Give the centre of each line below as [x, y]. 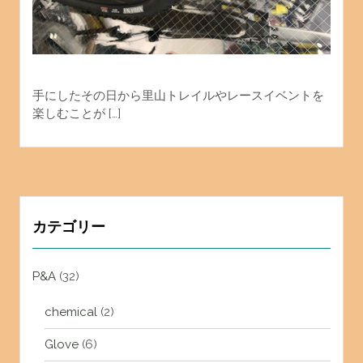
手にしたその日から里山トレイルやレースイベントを [178, 96]
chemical [70, 312]
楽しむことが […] [76, 114]
